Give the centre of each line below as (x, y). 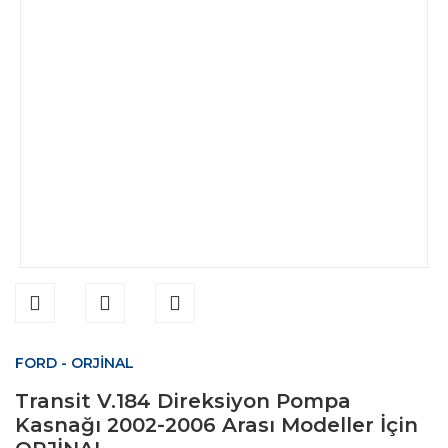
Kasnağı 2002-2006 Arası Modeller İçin (216, 425)
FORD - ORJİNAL (74, 363)
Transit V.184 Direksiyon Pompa (183, 401)
